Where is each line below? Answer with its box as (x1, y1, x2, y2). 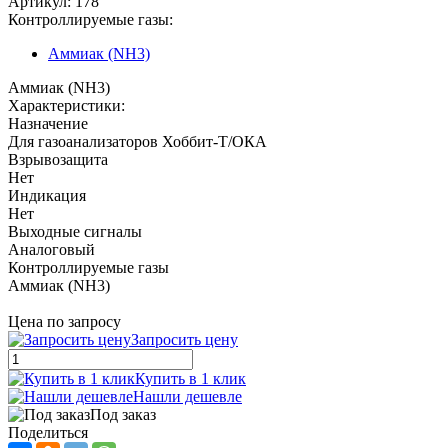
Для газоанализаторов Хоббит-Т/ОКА (8, 132, 267, 150)
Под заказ (90, 405, 156, 423)
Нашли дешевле (133, 387, 242, 405)
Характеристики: (8, 96, 125, 114)
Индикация (8, 186, 86, 204)
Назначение (8, 114, 88, 132)
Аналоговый (8, 240, 95, 258)
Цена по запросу (8, 312, 121, 330)
